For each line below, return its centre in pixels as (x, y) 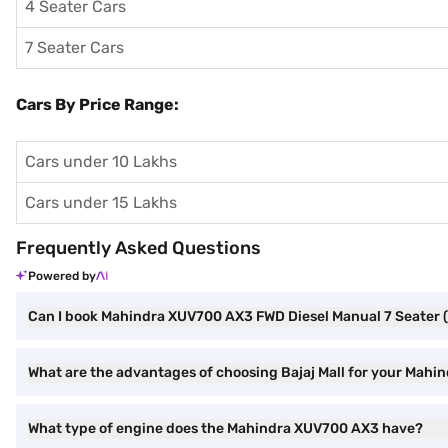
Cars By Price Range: (97, 104)
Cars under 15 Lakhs (101, 202)
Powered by (62, 276)
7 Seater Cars (74, 47)
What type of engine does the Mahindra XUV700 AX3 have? (225, 428)
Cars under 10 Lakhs (101, 161)
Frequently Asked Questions (138, 248)
